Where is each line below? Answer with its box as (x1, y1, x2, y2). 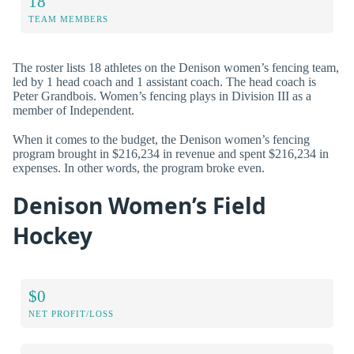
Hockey (13, 220, 92, 250)
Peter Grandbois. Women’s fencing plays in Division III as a (13, 88, 311, 103)
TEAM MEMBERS (28, 13, 108, 24)
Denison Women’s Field (13, 190, 266, 220)
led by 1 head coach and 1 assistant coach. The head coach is (13, 74, 316, 88)
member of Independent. (13, 103, 134, 117)
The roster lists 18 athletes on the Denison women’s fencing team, (13, 60, 339, 74)
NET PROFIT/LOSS (28, 308, 114, 318)
